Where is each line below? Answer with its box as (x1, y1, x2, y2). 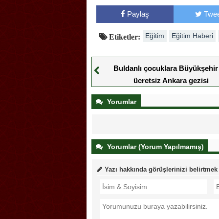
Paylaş (127, 9, 149, 18)
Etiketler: (107, 32, 140, 41)
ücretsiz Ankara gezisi (133, 76, 209, 85)
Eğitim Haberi (172, 31, 213, 40)
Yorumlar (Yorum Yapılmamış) (105, 142, 204, 151)
